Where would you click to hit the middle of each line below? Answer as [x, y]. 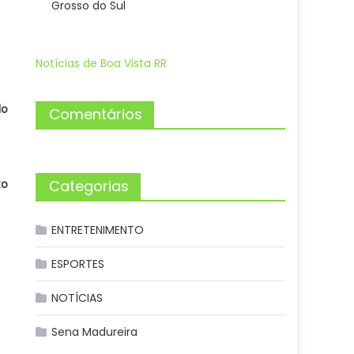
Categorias [89, 186]
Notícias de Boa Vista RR [102, 63]
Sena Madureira [95, 332]
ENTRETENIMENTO [98, 230]
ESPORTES [78, 264]
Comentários [96, 114]
